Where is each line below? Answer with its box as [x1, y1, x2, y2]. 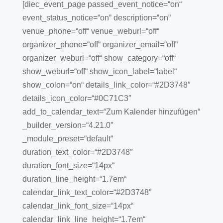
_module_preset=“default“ [22, 134, 113, 143]
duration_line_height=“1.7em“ [22, 175, 126, 183]
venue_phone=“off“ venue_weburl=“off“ [22, 27, 159, 35]
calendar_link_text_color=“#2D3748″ [22, 188, 152, 197]
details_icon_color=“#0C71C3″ [22, 94, 131, 103]
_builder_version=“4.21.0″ [22, 121, 113, 129]
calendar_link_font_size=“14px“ [22, 202, 133, 210]
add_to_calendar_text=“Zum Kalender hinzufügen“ [22, 108, 200, 116]
